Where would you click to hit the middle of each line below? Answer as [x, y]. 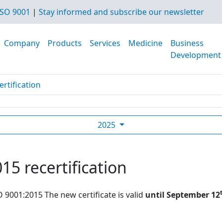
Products [65, 43]
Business [187, 43]
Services [105, 43]
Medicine [145, 43]
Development [196, 55]
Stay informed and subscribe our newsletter [121, 12]
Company [22, 43]
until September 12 [183, 195]
